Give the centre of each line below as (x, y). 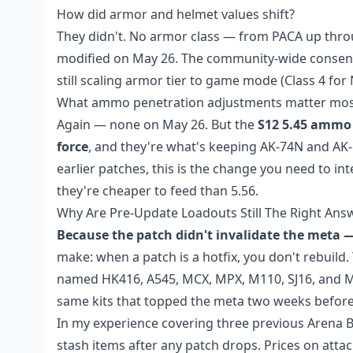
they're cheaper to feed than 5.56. (158, 191)
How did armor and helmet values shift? (176, 14)
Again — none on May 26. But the (157, 124)
